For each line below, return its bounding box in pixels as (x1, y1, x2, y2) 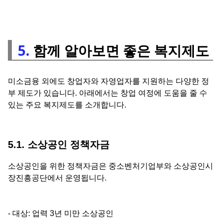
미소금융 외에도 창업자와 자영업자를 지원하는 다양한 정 (8, 76, 209, 85)
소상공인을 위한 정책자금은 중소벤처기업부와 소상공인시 (8, 161, 213, 170)
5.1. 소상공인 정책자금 (8, 139, 110, 150)
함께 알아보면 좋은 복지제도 (30, 40, 209, 60)
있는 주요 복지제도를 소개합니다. (8, 100, 126, 109)
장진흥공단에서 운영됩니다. (8, 173, 107, 182)
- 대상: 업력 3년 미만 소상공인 (8, 209, 113, 218)
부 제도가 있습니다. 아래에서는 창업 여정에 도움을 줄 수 (8, 88, 207, 97)
